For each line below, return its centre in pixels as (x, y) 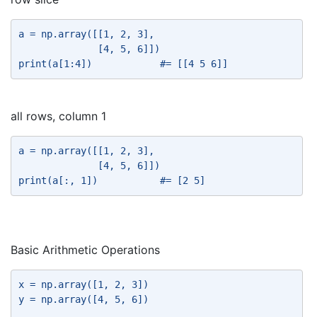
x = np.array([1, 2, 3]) (86, 284)
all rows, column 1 (58, 116)
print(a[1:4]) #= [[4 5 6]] (126, 64)
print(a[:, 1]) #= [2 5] (115, 180)
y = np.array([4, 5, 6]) (86, 299)
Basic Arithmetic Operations (85, 250)
